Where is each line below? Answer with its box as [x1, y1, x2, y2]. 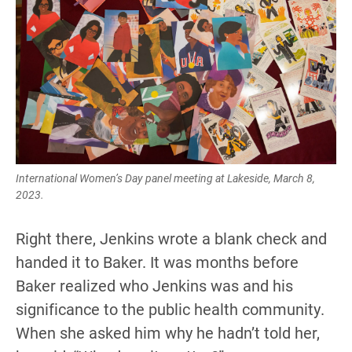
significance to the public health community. [16, 299, 324, 320]
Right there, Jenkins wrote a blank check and [16, 228, 327, 249]
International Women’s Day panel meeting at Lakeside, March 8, [16, 170, 315, 186]
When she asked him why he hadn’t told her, [16, 322, 320, 343]
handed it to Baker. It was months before [16, 251, 299, 273]
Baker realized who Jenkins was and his [16, 275, 293, 296]
